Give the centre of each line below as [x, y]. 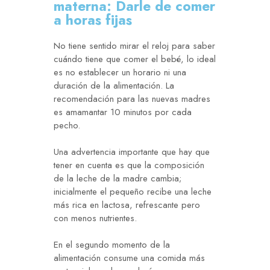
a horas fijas [93, 20]
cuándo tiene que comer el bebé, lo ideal [135, 59]
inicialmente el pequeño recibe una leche [133, 192]
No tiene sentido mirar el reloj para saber [134, 46]
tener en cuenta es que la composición [129, 165]
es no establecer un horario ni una [120, 73]
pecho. [67, 126]
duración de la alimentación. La [114, 86]
